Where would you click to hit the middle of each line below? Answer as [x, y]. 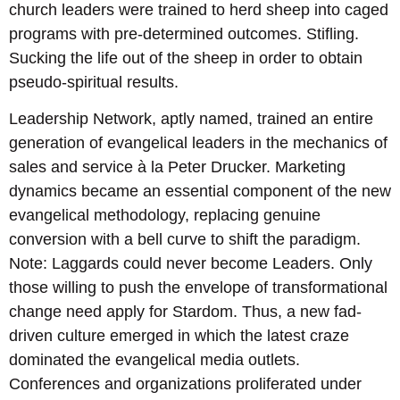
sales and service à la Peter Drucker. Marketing [177, 167]
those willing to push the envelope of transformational [198, 288]
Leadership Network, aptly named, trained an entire [191, 119]
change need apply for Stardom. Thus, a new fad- [185, 312]
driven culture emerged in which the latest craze [179, 336]
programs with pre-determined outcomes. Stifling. [184, 33]
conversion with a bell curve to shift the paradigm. [185, 240]
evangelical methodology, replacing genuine [165, 216]
